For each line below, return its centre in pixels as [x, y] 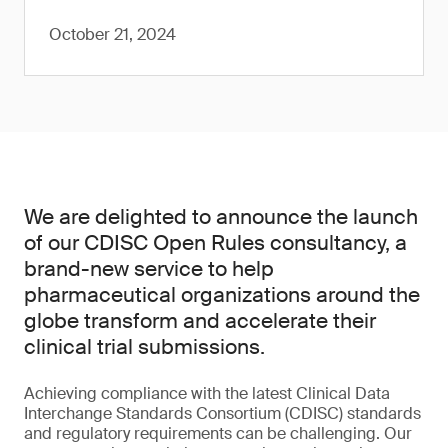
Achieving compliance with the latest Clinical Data [207, 393]
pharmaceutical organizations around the [222, 295]
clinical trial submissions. [144, 347]
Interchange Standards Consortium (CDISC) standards [222, 413]
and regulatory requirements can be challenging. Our [218, 433]
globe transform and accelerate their [200, 321]
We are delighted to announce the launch [221, 217]
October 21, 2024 [112, 34]
